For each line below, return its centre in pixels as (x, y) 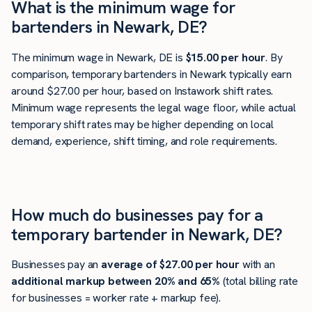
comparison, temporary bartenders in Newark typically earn (151, 74)
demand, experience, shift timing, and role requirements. (145, 141)
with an (257, 265)
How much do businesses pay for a (137, 215)
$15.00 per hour (226, 57)
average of (131, 265)
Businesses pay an (56, 265)
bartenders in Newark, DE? (110, 27)
